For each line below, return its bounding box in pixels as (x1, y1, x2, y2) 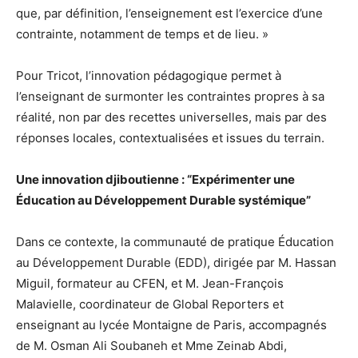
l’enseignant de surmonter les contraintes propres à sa (16, 88, 324, 104)
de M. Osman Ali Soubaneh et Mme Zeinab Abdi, (16, 337, 287, 353)
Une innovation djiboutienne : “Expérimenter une (16, 171, 295, 187)
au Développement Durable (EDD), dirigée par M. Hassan (16, 254, 336, 270)
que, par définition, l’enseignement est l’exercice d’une (16, 5, 323, 21)
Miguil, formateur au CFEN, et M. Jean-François (16, 275, 284, 291)
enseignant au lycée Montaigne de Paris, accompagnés (16, 316, 327, 332)
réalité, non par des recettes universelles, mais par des (16, 109, 327, 125)
